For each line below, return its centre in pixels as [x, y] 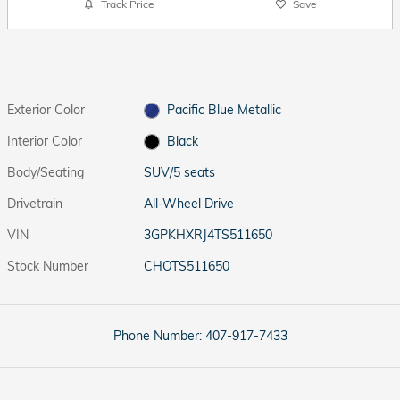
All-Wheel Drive [190, 203]
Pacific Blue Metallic [224, 109]
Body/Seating [46, 172]
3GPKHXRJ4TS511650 [208, 234]
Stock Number [48, 266]
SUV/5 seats [180, 172]
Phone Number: [157, 335]
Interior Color [45, 141]
